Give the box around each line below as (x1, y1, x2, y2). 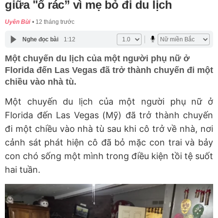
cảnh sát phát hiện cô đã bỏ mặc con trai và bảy (5, 137, 213, 148)
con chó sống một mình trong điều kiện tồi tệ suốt (5, 151, 213, 162)
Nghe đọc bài (22, 36, 58, 43)
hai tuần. (5, 164, 40, 175)
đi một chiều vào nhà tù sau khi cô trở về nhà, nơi (5, 124, 213, 134)
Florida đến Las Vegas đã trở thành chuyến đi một (5, 65, 213, 75)
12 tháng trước (36, 18, 74, 26)
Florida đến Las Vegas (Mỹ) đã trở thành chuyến (5, 110, 213, 121)
